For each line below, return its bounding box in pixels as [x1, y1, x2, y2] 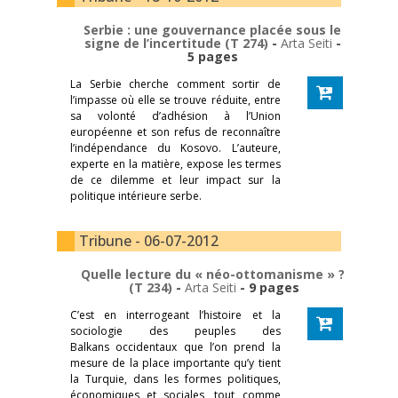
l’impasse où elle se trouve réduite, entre [70, 92, 281, 107]
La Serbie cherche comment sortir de [70, 76, 281, 92]
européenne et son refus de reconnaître [70, 123, 281, 139]
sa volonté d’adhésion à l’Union [70, 107, 281, 123]
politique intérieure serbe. [70, 187, 202, 203]
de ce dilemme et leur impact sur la [70, 171, 281, 187]
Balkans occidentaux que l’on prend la [70, 338, 281, 354]
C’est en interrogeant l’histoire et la [70, 306, 281, 322]
